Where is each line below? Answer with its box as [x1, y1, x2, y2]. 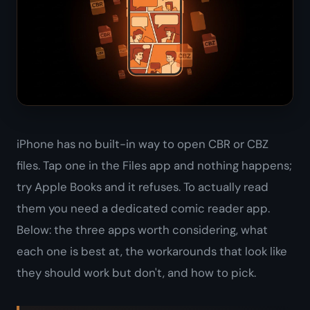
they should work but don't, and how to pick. [17, 265, 256, 281]
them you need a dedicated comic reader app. [17, 201, 270, 217]
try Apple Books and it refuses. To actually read [17, 179, 268, 195]
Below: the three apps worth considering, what [17, 222, 268, 238]
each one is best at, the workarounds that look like [17, 244, 287, 259]
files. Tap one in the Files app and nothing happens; [17, 158, 292, 174]
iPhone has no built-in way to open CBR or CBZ [17, 136, 268, 152]
